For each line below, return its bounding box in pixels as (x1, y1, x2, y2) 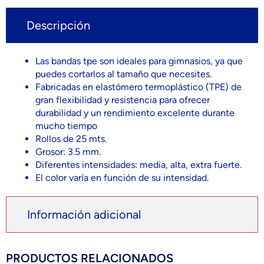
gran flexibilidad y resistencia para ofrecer (35, 94, 210, 105)
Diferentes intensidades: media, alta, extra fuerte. (35, 159, 242, 170)
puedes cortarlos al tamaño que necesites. (35, 68, 212, 80)
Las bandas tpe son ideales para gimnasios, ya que (35, 55, 243, 67)
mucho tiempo (35, 120, 97, 131)
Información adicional (27, 207, 141, 222)
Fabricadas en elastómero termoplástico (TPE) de (35, 81, 242, 93)
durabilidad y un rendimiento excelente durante (35, 107, 235, 118)
